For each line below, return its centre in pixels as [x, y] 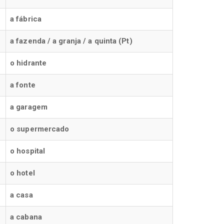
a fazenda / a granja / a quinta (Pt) [71, 41]
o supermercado [40, 129]
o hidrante [28, 63]
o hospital [27, 151]
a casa [21, 195]
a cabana [26, 217]
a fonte [23, 85]
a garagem [29, 107]
